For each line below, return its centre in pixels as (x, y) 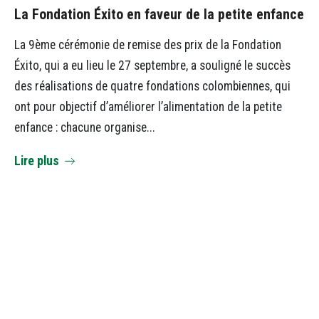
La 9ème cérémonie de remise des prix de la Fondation (148, 45)
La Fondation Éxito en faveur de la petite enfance (159, 14)
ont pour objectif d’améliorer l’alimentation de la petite (148, 107)
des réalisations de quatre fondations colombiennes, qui (152, 87)
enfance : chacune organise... (85, 128)
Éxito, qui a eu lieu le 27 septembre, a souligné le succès (152, 66)
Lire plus (37, 161)
